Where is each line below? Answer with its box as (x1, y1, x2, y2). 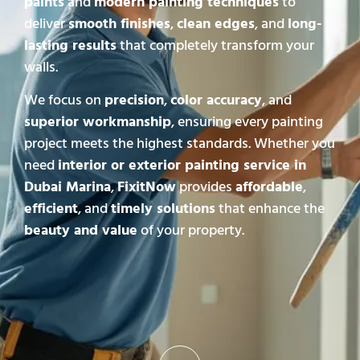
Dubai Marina (24, 175, 111, 199)
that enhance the (215, 197, 325, 221)
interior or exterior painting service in (58, 153, 306, 178)
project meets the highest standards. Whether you (24, 132, 335, 156)
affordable (235, 175, 303, 199)
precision (104, 88, 164, 112)
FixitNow (117, 175, 176, 199)
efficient (24, 197, 78, 221)
